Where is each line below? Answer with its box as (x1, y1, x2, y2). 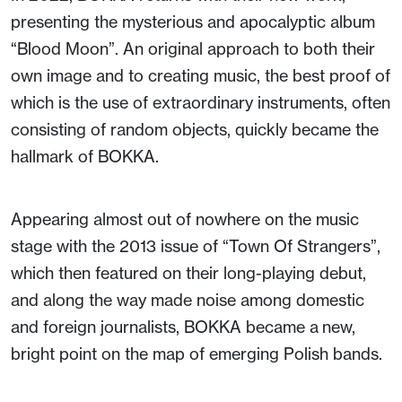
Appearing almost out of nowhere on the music (11, 208, 359, 229)
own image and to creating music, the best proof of (11, 65, 390, 85)
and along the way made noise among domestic (11, 289, 364, 310)
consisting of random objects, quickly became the (11, 118, 379, 139)
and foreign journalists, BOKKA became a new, (11, 316, 355, 336)
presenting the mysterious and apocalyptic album (11, 11, 375, 31)
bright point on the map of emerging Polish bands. (11, 343, 382, 363)
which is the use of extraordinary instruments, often (11, 92, 390, 112)
